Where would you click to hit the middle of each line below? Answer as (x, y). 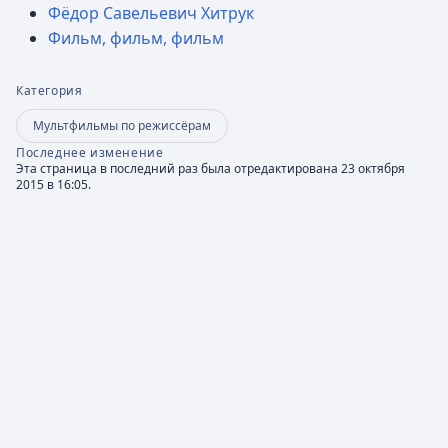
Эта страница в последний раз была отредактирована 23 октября (210, 168)
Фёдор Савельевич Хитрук (151, 13)
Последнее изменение (90, 152)
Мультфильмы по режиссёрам (122, 125)
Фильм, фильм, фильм (136, 38)
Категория (49, 90)
